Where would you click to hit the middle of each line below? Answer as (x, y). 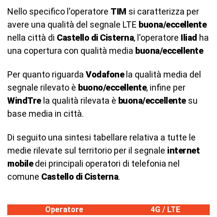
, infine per (166, 87)
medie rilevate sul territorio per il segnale (87, 150)
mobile (20, 163)
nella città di (32, 38)
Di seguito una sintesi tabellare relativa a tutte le (101, 137)
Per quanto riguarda (46, 74)
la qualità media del (163, 74)
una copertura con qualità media (71, 51)
